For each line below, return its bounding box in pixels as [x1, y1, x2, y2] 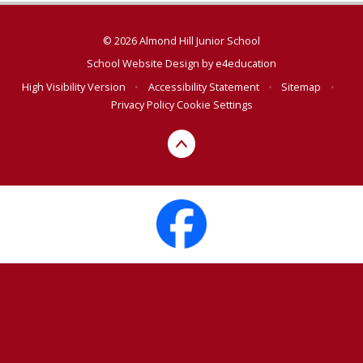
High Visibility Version [22, 79, 126, 94]
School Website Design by [87, 56, 216, 71]
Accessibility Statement [147, 79, 259, 94]
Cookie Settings [176, 96, 253, 112]
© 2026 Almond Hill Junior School [103, 32, 260, 48]
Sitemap [281, 79, 322, 94]
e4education [216, 56, 276, 71]
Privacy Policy [110, 96, 174, 112]
